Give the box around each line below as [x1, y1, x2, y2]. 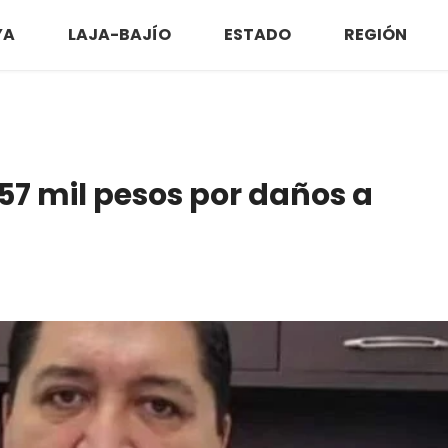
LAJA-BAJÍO [67, 23, 171, 46]
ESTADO [223, 23, 291, 46]
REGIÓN [343, 23, 407, 46]
